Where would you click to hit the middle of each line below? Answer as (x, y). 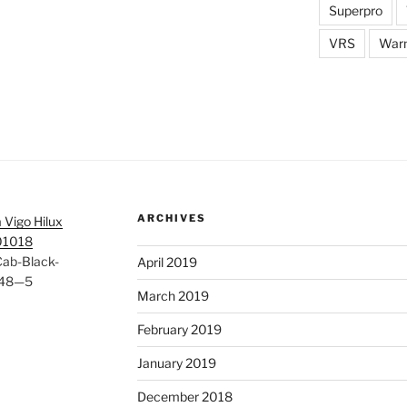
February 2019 (179, 330)
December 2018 (184, 397)
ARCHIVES (171, 218)
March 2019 (173, 296)
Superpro (355, 11)
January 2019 (176, 363)
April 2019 (167, 263)
